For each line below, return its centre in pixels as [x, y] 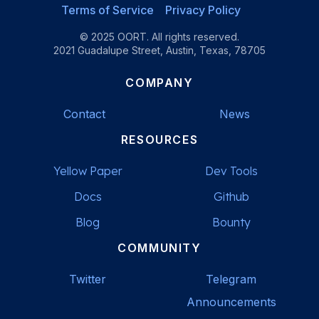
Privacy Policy [203, 10]
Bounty [231, 222]
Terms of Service [108, 10]
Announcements [231, 302]
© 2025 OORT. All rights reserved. [159, 36]
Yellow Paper [88, 171]
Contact [84, 114]
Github [231, 196]
